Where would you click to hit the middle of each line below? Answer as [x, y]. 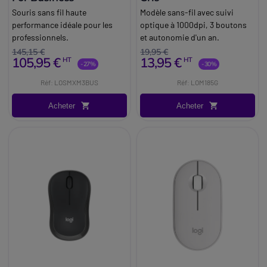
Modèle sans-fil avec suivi [187, 13]
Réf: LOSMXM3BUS [69, 83]
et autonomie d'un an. [180, 38]
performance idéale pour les [62, 25]
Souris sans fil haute [49, 13]
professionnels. [40, 38]
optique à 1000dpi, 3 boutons [194, 25]
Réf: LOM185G [198, 83]
